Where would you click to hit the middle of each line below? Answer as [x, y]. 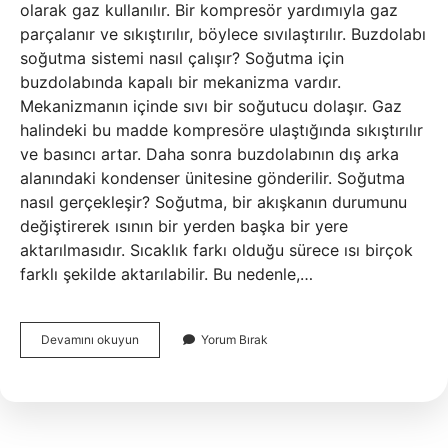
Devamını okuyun [90, 339]
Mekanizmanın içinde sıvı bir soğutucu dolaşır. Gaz [211, 106]
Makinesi [163, 356]
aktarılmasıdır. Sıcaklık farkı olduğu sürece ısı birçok [216, 250]
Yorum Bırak [234, 339]
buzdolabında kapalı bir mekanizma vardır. [180, 82]
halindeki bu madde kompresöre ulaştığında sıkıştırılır [221, 130]
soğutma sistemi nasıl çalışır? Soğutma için [182, 58]
